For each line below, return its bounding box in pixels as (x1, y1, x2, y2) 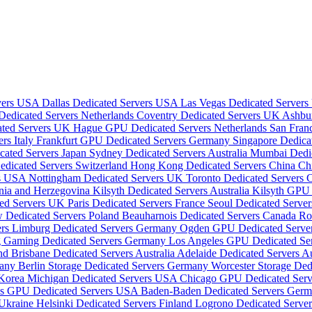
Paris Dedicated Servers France (68, 197, 208, 210)
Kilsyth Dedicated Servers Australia (93, 185, 252, 197)
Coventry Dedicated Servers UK (136, 109, 282, 122)
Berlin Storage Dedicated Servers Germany (18, 260, 211, 272)
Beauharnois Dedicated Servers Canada (122, 210, 299, 222)
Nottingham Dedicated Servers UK (29, 172, 186, 185)
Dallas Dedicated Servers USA (42, 97, 180, 109)
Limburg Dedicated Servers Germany (12, 222, 180, 235)
